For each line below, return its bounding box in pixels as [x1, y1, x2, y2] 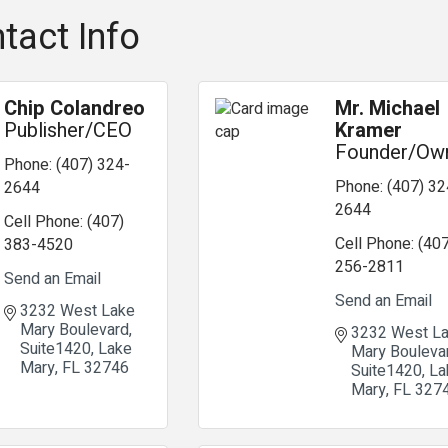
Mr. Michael [335, 94, 441, 123]
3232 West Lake [20, 299, 135, 323]
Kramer [335, 116, 403, 145]
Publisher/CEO [4, 116, 132, 145]
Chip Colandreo [4, 94, 145, 123]
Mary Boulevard [20, 318, 129, 342]
